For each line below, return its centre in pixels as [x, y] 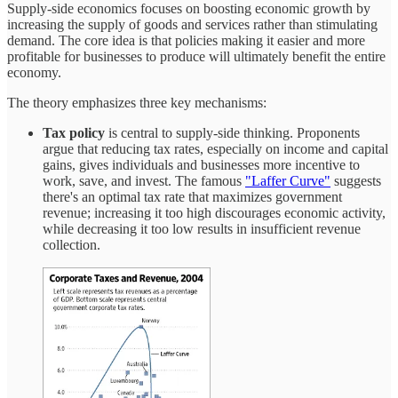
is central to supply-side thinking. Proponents [232, 133]
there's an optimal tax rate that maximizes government [192, 197]
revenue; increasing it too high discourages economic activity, [214, 213]
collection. [72, 245]
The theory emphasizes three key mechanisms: [137, 103]
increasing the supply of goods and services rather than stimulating [192, 25]
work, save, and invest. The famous [144, 181]
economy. [34, 73]
